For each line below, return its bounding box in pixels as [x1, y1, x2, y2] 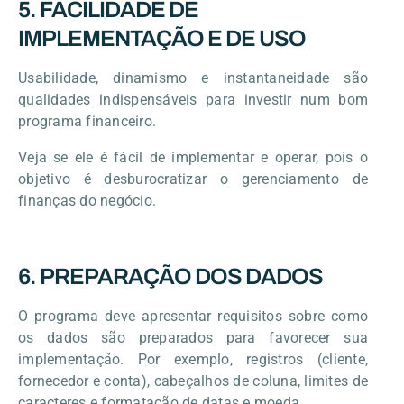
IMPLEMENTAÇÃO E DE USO [18, 25, 306, 50]
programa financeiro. [18, 112, 156, 130]
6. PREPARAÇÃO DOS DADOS [18, 263, 323, 289]
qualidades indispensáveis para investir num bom [18, 90, 368, 108]
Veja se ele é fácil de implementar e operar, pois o [18, 148, 368, 166]
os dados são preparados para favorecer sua [18, 328, 368, 346]
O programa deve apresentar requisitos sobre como [18, 307, 368, 325]
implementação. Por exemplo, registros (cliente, [18, 350, 368, 368]
